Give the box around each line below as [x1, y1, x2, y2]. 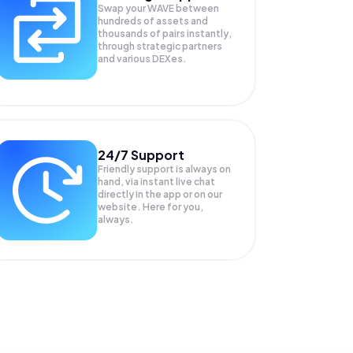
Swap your [97, 2, 147, 14]
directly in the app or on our [97, 188, 222, 200]
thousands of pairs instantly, [97, 28, 232, 39]
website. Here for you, [97, 200, 203, 213]
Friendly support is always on [97, 162, 231, 175]
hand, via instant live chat [97, 175, 215, 188]
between [175, 2, 219, 14]
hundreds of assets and [97, 15, 208, 27]
